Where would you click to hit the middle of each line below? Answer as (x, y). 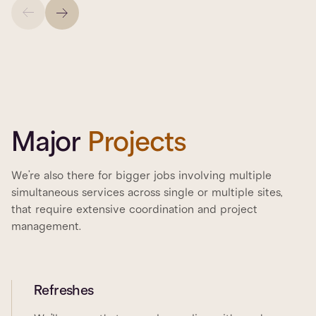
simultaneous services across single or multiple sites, (147, 193)
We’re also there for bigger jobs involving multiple (141, 176)
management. (46, 227)
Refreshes (64, 291)
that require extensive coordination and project (134, 210)
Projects (137, 142)
